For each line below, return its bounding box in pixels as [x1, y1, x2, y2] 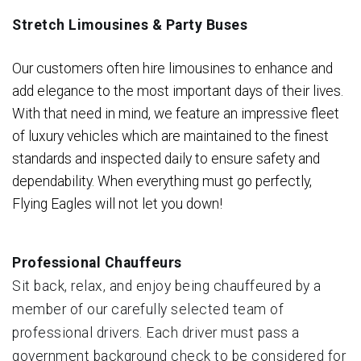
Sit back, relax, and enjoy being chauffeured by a [12, 277, 322, 294]
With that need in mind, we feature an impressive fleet [12, 105, 339, 122]
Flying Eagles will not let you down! [12, 195, 222, 212]
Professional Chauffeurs [12, 254, 182, 271]
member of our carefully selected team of [12, 301, 284, 317]
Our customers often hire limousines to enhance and [12, 60, 333, 77]
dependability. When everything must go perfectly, [12, 172, 312, 189]
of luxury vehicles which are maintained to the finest [12, 127, 329, 144]
